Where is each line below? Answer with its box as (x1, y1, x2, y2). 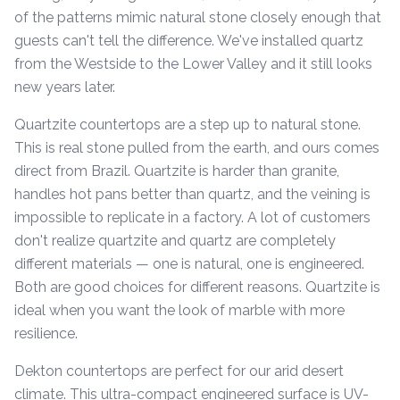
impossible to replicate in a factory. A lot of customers (14, 209, 371, 226)
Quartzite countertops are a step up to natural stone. (14, 116, 361, 133)
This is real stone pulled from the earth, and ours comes (14, 139, 379, 156)
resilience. (14, 325, 78, 342)
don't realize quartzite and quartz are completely (14, 232, 336, 249)
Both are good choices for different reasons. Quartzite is (14, 279, 380, 296)
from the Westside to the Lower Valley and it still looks (14, 55, 372, 72)
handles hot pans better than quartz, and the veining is (14, 186, 371, 203)
